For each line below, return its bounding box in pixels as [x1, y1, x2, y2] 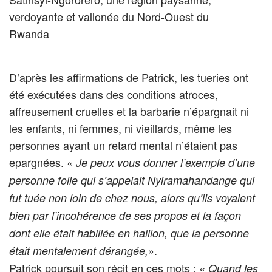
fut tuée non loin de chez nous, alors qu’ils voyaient [9, 189, 255, 205]
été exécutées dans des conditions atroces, [9, 86, 218, 102]
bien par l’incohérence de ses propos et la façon [9, 207, 241, 223]
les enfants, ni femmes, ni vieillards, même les [9, 120, 232, 136]
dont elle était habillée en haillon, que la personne [9, 225, 249, 240]
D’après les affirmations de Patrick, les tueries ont [9, 69, 248, 85]
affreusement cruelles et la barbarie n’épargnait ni [9, 103, 249, 119]
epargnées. [9, 154, 67, 170]
